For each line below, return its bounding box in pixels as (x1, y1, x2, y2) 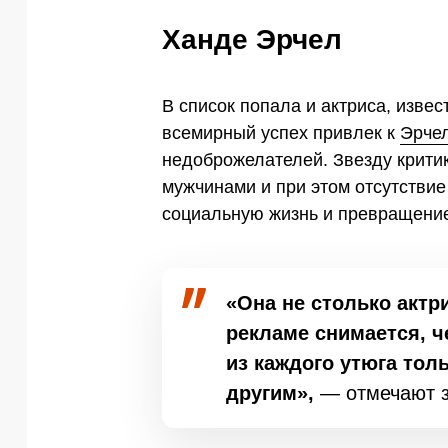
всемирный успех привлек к (162, 122, 400, 143)
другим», (226, 381, 320, 404)
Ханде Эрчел (162, 23, 342, 55)
